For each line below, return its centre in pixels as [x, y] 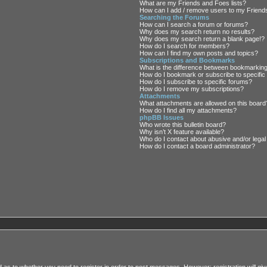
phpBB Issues [162, 118]
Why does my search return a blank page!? [202, 39]
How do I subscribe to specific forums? [196, 82]
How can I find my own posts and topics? [199, 53]
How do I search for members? [185, 46]
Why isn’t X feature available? [182, 132]
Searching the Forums [175, 18]
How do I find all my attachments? [188, 111]
